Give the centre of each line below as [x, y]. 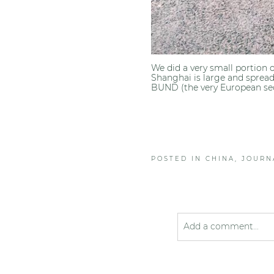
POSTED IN [179, 159]
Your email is [206, 255]
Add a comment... [221, 227]
